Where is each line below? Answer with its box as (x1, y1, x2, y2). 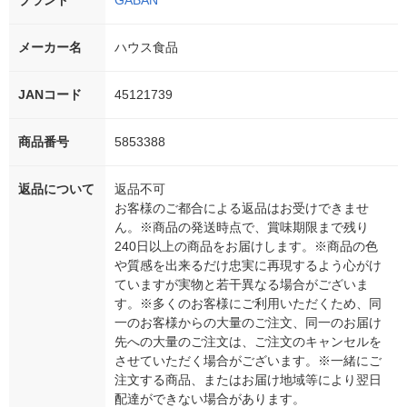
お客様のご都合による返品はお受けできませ (114, 201, 369, 216)
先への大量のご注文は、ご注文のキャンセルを (114, 334, 382, 350)
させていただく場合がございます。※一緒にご (114, 353, 382, 369)
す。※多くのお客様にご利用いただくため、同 (114, 296, 382, 312)
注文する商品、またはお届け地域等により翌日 (114, 372, 382, 388)
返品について (18, 182, 94, 197)
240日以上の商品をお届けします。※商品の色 (114, 239, 378, 254)
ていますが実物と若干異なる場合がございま (114, 277, 369, 293)
